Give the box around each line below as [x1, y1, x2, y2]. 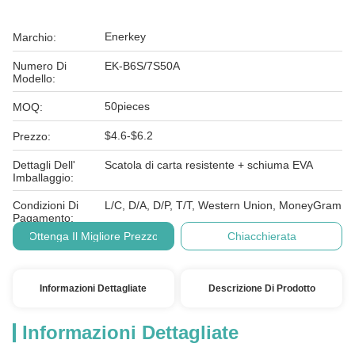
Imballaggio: [13, 171, 74, 184]
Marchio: [13, 31, 56, 44]
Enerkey [105, 30, 146, 43]
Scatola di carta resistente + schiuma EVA [105, 158, 313, 171]
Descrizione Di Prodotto [208, 283, 315, 294]
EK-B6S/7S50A [105, 59, 180, 72]
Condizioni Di [13, 199, 78, 212]
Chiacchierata [227, 230, 296, 242]
